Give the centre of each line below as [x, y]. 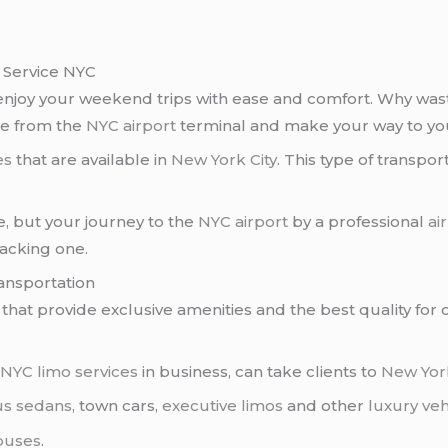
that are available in [92, 160]
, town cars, [117, 406]
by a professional [358, 221]
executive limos [223, 406]
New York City [224, 160]
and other [326, 406]
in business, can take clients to [260, 371]
